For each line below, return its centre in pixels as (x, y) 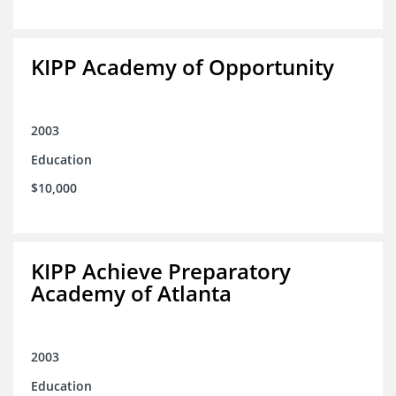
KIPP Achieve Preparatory (161, 271)
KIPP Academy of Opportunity (183, 67)
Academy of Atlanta (131, 293)
